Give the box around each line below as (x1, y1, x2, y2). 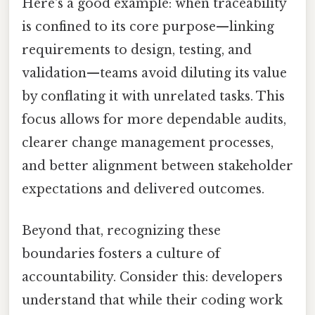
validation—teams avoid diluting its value (22, 65, 287, 82)
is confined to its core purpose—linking (22, 19, 274, 35)
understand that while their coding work (22, 292, 283, 309)
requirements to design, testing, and (22, 42, 252, 58)
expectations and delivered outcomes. (22, 181, 264, 198)
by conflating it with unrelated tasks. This (22, 89, 285, 105)
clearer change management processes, (22, 135, 274, 151)
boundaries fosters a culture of (22, 246, 220, 262)
